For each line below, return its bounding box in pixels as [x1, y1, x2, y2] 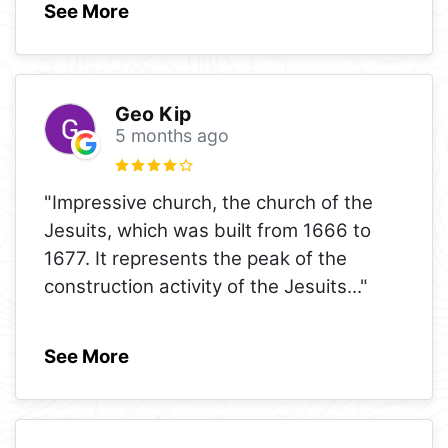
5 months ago [114, 124, 229, 146]
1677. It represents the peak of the [44, 246, 347, 270]
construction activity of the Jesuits [44, 274, 347, 298]
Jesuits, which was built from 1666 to [44, 218, 371, 242]
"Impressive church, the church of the [44, 190, 373, 214]
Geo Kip [114, 101, 191, 126]
